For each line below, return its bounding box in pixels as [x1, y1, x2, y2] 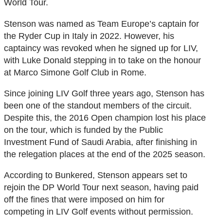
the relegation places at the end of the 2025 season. [4, 148, 205, 159]
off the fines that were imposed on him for [4, 194, 164, 205]
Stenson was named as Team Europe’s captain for [4, 18, 199, 29]
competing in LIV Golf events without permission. [4, 206, 193, 217]
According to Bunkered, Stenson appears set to [4, 170, 187, 181]
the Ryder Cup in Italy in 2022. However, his [4, 30, 174, 41]
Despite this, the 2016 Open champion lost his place [4, 112, 206, 123]
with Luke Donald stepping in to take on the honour [4, 54, 201, 65]
